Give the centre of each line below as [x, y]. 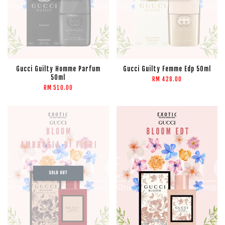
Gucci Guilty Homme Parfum [58, 69]
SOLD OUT [58, 173]
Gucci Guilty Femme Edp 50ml [167, 69]
